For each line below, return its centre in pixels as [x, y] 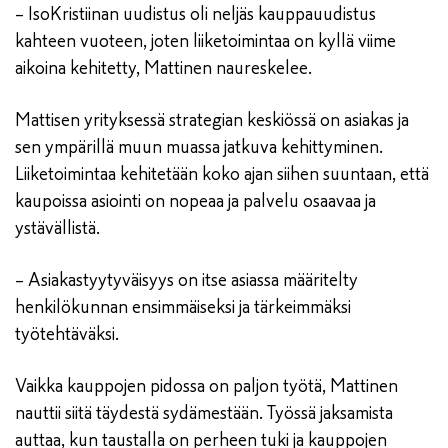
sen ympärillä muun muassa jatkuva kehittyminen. [199, 146]
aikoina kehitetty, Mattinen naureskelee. [163, 67]
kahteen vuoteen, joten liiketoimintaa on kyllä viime [205, 40]
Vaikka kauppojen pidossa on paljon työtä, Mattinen [206, 385]
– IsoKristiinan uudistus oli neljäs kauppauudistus [195, 13]
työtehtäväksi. [67, 333]
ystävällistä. [57, 227]
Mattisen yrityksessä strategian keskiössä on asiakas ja [212, 119]
